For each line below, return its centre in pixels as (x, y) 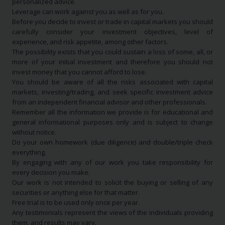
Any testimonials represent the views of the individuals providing (113, 213)
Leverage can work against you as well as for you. (88, 12)
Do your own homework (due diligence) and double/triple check (113, 142)
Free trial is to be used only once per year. (76, 203)
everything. (29, 152)
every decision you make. (51, 173)
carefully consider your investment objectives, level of (113, 32)
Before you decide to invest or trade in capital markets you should (113, 22)
